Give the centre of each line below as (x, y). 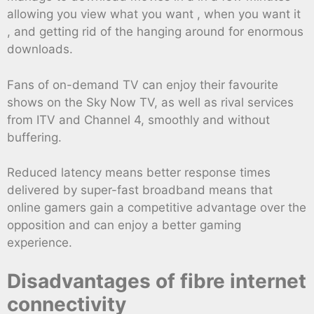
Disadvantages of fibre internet (157, 281)
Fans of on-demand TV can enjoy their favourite (143, 84)
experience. (40, 243)
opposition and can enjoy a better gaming (124, 225)
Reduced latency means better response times (139, 173)
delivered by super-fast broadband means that (140, 190)
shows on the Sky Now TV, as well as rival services (150, 102)
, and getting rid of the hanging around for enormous (155, 32)
